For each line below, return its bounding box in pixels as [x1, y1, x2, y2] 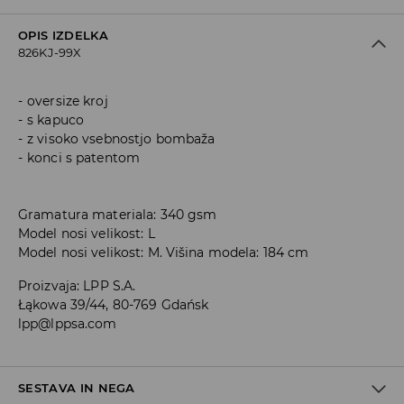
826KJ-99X [18, 45, 82, 60]
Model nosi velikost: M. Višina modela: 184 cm [18, 244, 309, 262]
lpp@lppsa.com [18, 316, 117, 333]
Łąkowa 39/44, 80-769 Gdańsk [18, 297, 209, 314]
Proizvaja [18, 278, 78, 295]
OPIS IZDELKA [18, 28, 108, 43]
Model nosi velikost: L [18, 225, 155, 243]
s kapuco [27, 112, 85, 129]
